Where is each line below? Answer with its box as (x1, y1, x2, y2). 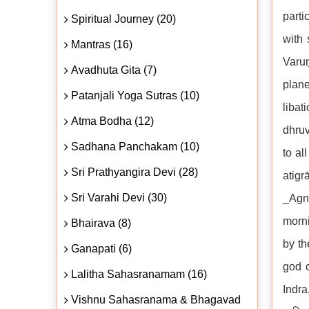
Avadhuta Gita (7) (71, 63, 157, 76)
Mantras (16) (71, 38, 132, 50)
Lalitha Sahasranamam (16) (71, 268, 207, 280)
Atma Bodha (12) (71, 114, 154, 127)
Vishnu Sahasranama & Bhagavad (71, 293, 241, 306)
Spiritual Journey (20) (71, 12, 176, 25)
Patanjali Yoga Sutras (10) (71, 89, 199, 101)
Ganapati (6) (71, 242, 132, 255)
